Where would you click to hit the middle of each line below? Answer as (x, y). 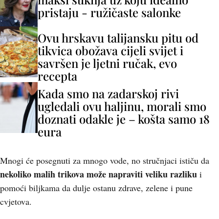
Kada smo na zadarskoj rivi (108, 93)
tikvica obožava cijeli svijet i (110, 50)
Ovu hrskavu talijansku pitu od (118, 38)
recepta (57, 76)
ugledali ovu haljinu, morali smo (122, 106)
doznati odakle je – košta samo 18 (124, 119)
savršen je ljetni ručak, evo (107, 63)
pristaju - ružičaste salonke (109, 12)
